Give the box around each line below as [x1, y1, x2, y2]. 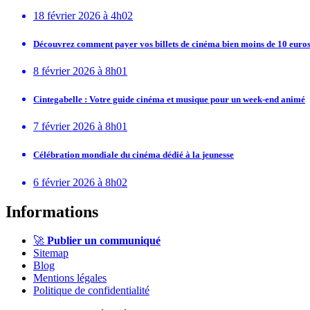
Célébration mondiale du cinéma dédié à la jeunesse [33, 149, 234, 161]
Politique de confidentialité [33, 284, 149, 297]
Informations [6, 202, 98, 221]
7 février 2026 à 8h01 [33, 120, 127, 133]
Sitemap [33, 247, 69, 259]
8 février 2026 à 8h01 [33, 64, 127, 77]
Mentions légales [33, 272, 107, 284]
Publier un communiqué [47, 235, 161, 247]
